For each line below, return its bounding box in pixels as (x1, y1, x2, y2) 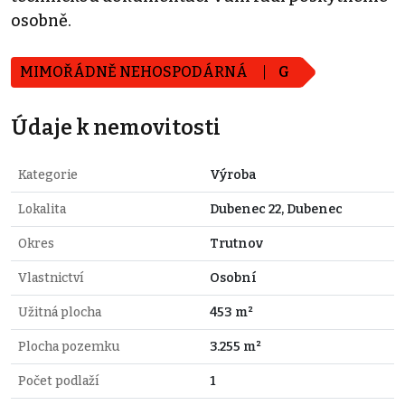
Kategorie (18, 166, 78, 183)
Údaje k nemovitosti (11, 114, 221, 140)
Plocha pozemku (18, 338, 119, 354)
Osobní (210, 269, 257, 286)
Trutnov (210, 235, 263, 251)
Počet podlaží (18, 372, 99, 389)
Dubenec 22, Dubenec (210, 201, 343, 217)
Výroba (210, 166, 257, 183)
